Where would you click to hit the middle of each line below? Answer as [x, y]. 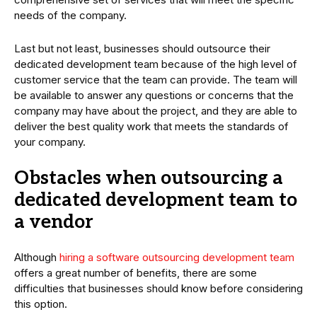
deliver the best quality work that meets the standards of [151, 127]
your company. [50, 142]
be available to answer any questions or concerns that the [154, 96]
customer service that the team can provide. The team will [156, 80]
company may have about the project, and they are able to [156, 111]
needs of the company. [70, 16]
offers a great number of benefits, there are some [136, 273]
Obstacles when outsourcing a [149, 179]
